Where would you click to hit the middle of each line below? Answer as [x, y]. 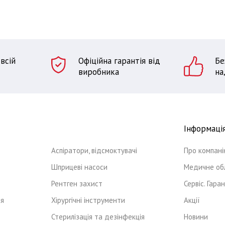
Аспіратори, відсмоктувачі [94, 150]
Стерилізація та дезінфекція [98, 217]
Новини [196, 217]
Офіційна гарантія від [119, 61]
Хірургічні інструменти [88, 200]
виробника [98, 72]
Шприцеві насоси [79, 167]
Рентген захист [77, 184]
